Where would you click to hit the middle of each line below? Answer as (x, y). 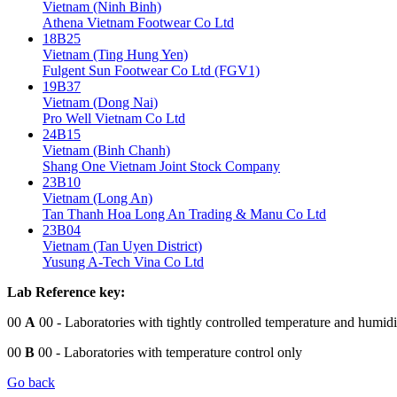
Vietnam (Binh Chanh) (106, 150)
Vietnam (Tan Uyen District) (122, 245)
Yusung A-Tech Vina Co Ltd (123, 261)
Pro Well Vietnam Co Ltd (114, 118)
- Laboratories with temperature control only (177, 352)
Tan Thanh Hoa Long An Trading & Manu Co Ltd (184, 214)
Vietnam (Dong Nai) (100, 102)
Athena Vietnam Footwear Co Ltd (138, 22)
